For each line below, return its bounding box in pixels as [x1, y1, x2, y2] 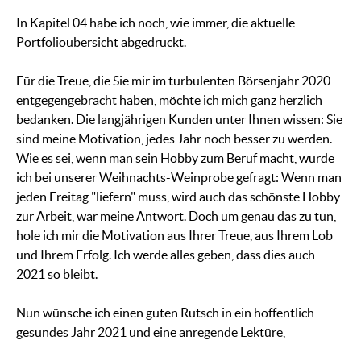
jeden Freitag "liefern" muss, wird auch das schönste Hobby [16, 189, 340, 205]
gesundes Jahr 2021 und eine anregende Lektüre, [16, 325, 285, 340]
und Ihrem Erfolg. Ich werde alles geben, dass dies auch [16, 247, 315, 263]
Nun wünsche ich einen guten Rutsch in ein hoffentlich [16, 305, 314, 321]
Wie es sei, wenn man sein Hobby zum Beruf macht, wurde [16, 151, 334, 166]
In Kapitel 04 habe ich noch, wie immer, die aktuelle [16, 15, 295, 31]
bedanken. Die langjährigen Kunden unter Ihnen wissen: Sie [16, 112, 342, 127]
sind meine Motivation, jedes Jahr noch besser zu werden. [16, 131, 332, 147]
